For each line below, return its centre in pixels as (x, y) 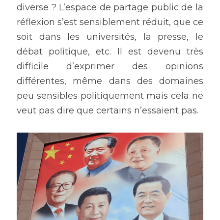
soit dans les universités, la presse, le (110, 37)
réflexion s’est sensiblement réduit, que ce (110, 22)
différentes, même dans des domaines (110, 81)
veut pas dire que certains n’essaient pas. (110, 111)
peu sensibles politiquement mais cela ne (110, 96)
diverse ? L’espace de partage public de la (110, 8)
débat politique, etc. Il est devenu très (110, 52)
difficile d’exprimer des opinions (110, 67)
